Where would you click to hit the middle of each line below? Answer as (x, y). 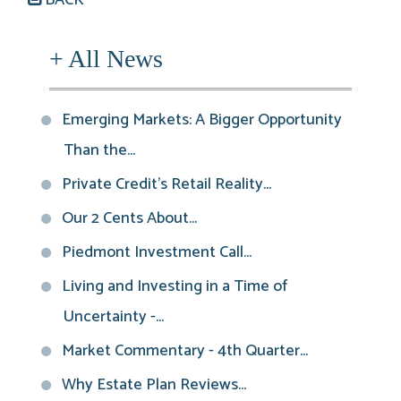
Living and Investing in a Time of (175, 286)
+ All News (106, 58)
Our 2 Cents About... (129, 218)
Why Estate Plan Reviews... (154, 384)
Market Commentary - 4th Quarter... (185, 350)
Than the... (99, 150)
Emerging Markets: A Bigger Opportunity (202, 119)
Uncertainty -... (114, 316)
